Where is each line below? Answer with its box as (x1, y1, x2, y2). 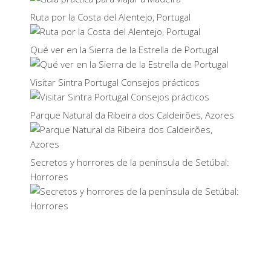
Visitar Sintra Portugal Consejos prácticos (30, 76, 200, 88)
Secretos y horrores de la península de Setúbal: (30, 156, 229, 168)
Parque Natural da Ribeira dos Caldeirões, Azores (30, 109, 234, 121)
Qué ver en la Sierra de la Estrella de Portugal (30, 44, 218, 56)
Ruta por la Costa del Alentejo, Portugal (30, 11, 191, 23)
